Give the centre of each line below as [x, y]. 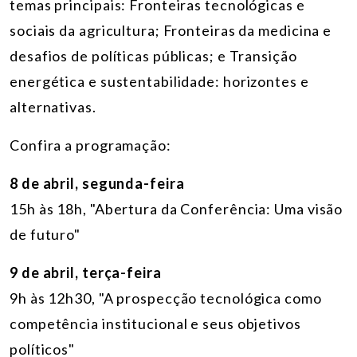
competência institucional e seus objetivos [155, 323]
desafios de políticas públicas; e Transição [153, 55]
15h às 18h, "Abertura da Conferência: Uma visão [177, 208]
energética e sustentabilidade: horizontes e [159, 81]
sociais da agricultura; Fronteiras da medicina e [171, 30]
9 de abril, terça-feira [86, 272]
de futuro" [45, 234]
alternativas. [53, 106]
